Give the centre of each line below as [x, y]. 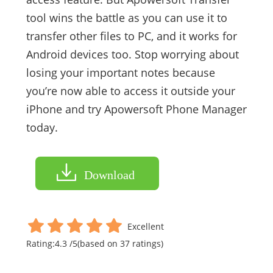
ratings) [146, 243]
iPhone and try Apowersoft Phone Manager [136, 109]
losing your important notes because [120, 72]
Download [109, 175]
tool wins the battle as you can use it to [126, 17]
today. [42, 127]
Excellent [145, 226]
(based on [98, 243]
